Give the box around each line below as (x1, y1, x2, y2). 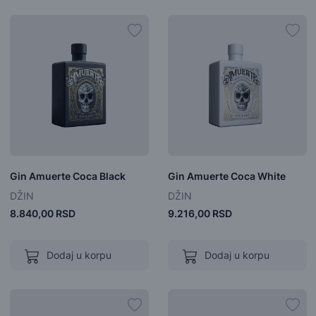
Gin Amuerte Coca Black (9, 169, 126, 182)
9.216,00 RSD (167, 207, 232, 219)
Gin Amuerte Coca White (167, 169, 286, 182)
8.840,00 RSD (9, 207, 75, 219)
